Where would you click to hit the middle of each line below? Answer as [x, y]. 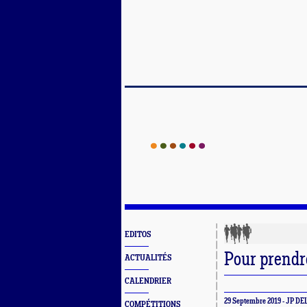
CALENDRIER [148, 281]
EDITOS [138, 235]
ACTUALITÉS [148, 258]
